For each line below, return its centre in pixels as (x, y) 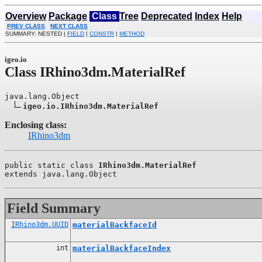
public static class (51, 165)
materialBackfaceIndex (122, 248)
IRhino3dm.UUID (40, 224)
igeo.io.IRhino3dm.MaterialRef (91, 106)
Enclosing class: (36, 125)
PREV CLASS (26, 26)
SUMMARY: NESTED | (36, 34)
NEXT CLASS (69, 26)
